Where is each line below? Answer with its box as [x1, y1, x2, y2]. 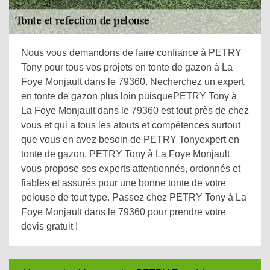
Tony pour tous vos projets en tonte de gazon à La [21, 62, 233, 72]
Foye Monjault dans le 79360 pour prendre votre [21, 207, 226, 217]
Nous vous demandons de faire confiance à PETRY [21, 48, 242, 58]
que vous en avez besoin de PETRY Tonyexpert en [21, 134, 239, 145]
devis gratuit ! [21, 221, 78, 231]
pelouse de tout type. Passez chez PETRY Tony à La [21, 192, 246, 202]
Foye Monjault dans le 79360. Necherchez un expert [21, 77, 244, 87]
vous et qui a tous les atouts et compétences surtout [21, 120, 240, 130]
